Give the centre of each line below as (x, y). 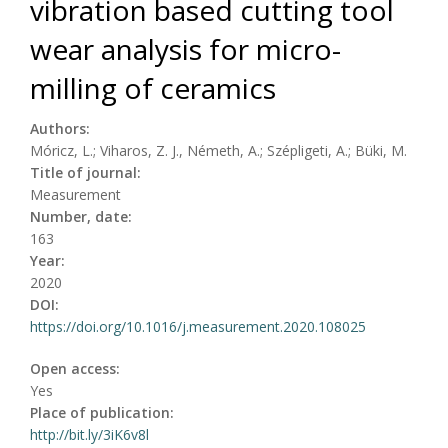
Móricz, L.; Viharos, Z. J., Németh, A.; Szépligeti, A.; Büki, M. (218, 150)
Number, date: (83, 216)
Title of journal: (87, 172)
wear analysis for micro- (185, 48)
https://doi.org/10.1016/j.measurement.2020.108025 (198, 326)
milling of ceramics (153, 87)
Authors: (62, 128)
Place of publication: (104, 412)
